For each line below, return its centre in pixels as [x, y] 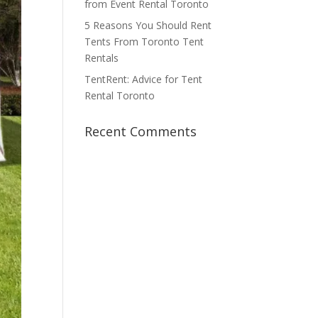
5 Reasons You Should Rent [148, 25]
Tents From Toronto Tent [144, 42]
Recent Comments [141, 131]
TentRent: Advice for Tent [144, 79]
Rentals [102, 58]
